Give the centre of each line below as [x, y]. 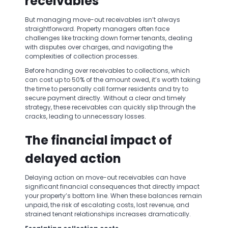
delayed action [73, 159]
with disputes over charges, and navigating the [99, 47]
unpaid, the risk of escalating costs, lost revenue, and [107, 205]
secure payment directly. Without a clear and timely [105, 98]
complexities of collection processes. [83, 56]
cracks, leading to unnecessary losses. [85, 116]
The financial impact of [98, 140]
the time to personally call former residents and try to [107, 89]
